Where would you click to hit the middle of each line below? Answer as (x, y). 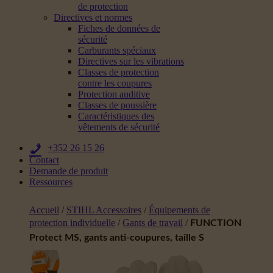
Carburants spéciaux (117, 50)
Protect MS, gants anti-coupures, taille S (117, 238)
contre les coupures (115, 83)
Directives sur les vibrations (131, 61)
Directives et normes (93, 17)
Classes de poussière (117, 105)
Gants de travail (153, 223)
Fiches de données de (119, 28)
